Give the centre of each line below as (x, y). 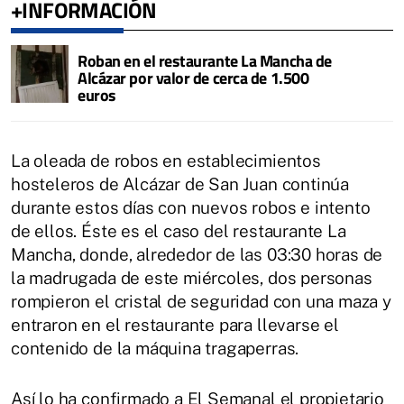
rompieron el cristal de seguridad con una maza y (201, 301)
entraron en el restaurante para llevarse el (175, 324)
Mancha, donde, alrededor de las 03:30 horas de (197, 254)
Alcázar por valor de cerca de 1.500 (193, 78)
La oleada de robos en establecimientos (166, 160)
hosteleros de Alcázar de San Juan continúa (180, 184)
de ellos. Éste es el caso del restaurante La (179, 230)
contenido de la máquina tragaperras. (155, 348)
